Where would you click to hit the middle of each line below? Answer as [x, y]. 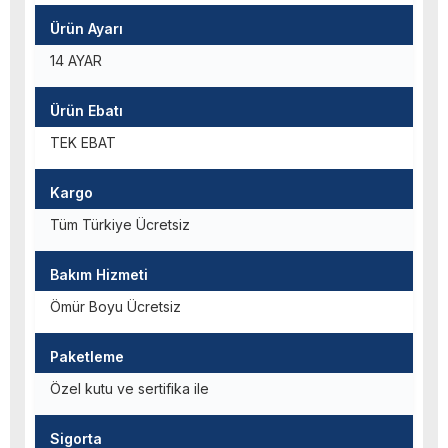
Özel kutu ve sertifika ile [129, 389]
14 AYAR [76, 61]
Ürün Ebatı [86, 111]
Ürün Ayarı [86, 29]
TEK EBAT [83, 143]
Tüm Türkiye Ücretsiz [120, 225]
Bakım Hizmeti [99, 275]
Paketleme [87, 357]
